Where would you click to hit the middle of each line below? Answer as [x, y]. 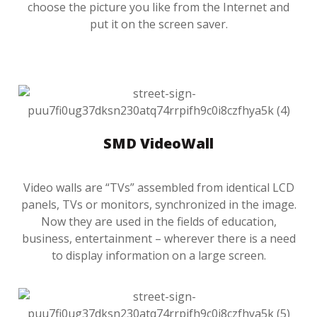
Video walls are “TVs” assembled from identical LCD [158, 187]
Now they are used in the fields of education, [158, 221]
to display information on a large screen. [158, 255]
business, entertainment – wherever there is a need [158, 238]
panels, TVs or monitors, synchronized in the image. [158, 204]
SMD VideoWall [158, 144]
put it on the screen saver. [158, 24]
